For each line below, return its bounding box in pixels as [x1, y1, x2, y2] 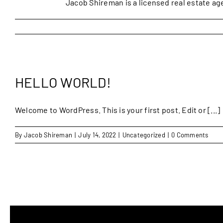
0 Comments [171, 131, 209, 139]
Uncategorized [122, 131, 165, 139]
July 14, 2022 [78, 131, 116, 139]
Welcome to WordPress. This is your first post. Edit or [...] [15, 105, 221, 114]
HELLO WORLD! [15, 74, 111, 91]
